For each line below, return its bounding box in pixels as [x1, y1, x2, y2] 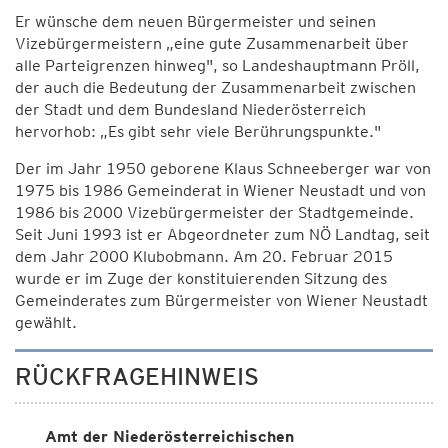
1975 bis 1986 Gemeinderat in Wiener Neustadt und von [15, 181, 426, 200]
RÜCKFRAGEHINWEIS [15, 362, 259, 391]
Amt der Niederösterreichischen [45, 427, 294, 446]
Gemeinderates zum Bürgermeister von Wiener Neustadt [15, 291, 428, 310]
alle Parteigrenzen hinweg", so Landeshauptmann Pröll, [15, 56, 420, 75]
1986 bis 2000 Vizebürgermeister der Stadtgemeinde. [15, 203, 414, 222]
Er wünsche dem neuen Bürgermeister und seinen [15, 12, 376, 31]
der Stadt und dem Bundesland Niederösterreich [15, 100, 366, 119]
